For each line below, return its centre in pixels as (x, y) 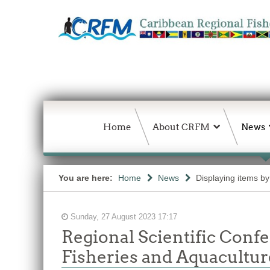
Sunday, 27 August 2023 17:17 (123, 217)
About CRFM (181, 127)
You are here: (87, 178)
